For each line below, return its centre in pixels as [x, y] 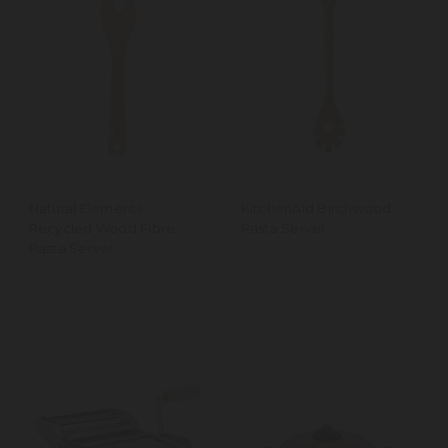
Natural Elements [85, 208]
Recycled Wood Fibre [102, 228]
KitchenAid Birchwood [316, 208]
